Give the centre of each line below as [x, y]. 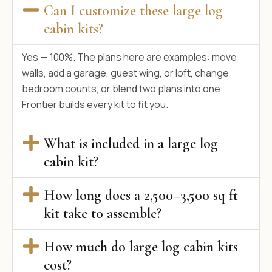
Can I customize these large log [133, 11]
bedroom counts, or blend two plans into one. [122, 89]
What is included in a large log [131, 143]
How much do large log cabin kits [141, 246]
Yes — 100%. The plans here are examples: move [129, 57]
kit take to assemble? [103, 213]
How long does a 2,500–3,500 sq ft [141, 195]
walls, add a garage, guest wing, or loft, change [125, 73]
